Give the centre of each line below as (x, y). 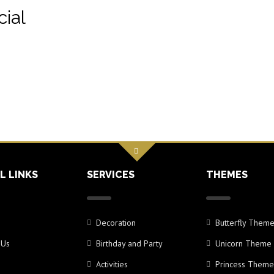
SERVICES (110, 174)
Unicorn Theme (243, 243)
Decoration (116, 222)
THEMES (227, 174)
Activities (112, 264)
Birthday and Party (129, 243)
